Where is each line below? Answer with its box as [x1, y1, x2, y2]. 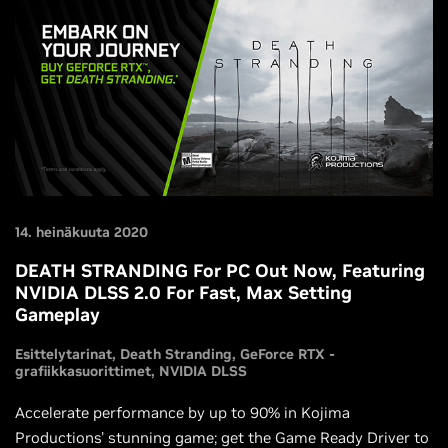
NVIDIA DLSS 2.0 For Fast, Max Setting [15, 281, 352, 305]
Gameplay [15, 303, 100, 327]
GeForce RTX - [240, 345, 335, 364]
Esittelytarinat [15, 345, 112, 364]
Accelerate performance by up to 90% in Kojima [15, 403, 350, 423]
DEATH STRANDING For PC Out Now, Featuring [15, 259, 425, 283]
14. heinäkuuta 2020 [15, 223, 148, 242]
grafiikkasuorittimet [15, 362, 151, 381]
